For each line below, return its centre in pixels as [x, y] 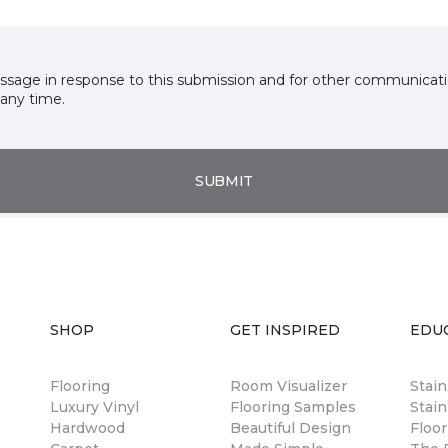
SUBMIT [224, 180]
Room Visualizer [288, 386]
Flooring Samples [293, 407]
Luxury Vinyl [94, 407]
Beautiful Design [290, 428]
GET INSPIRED [285, 330]
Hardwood [87, 428]
